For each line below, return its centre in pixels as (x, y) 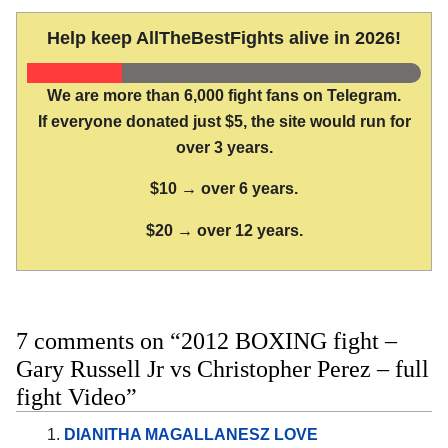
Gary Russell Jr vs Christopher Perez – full (222, 369)
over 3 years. (224, 147)
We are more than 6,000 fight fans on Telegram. (224, 95)
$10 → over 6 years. (224, 189)
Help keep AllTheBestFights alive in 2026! (224, 37)
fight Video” (76, 397)
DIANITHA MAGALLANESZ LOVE (190, 435)
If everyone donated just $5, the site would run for (224, 121)
